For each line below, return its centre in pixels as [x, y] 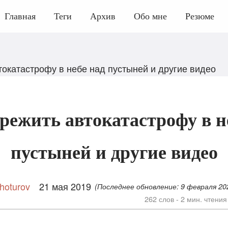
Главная [20, 16]
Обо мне [150, 16]
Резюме [200, 16]
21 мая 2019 [65, 186]
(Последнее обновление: [138, 186]
